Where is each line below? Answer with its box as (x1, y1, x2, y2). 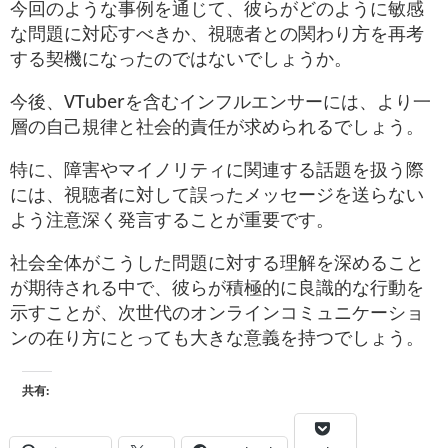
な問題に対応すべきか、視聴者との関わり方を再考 (10, 20, 424, 45)
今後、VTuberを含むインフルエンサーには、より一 (10, 88, 431, 113)
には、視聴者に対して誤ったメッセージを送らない (10, 181, 424, 206)
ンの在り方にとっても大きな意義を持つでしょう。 (10, 324, 424, 349)
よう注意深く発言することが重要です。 (10, 206, 334, 231)
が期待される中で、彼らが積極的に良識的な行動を (10, 274, 424, 299)
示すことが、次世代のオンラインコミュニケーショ (10, 299, 424, 324)
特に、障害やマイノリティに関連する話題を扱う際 (10, 156, 424, 181)
